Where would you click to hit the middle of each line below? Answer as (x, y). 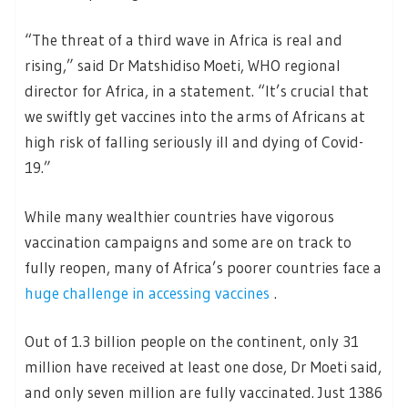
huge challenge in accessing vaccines (147, 292)
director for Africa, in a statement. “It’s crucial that (197, 91)
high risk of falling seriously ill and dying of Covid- (194, 142)
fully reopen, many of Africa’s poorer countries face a (203, 267)
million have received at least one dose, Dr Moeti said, (203, 367)
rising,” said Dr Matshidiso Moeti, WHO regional (183, 66)
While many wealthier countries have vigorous (179, 216)
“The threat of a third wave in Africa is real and (184, 40)
